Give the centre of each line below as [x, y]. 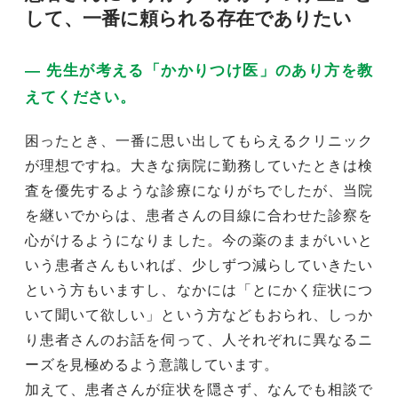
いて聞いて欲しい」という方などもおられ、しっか [199, 314]
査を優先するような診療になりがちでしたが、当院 [199, 190]
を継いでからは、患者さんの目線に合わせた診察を [199, 215]
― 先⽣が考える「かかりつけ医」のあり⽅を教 [199, 70]
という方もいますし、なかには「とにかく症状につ [199, 290]
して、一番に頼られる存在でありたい [188, 18]
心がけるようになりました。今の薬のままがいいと [199, 240]
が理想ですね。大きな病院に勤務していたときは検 [199, 165]
